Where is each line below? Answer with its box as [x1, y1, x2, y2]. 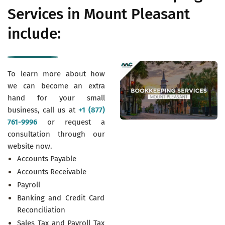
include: [8, 24, 61, 43]
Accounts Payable [17, 154, 76, 163]
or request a [37, 117, 105, 127]
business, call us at [8, 105, 78, 115]
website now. [8, 141, 52, 151]
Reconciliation [17, 205, 65, 214]
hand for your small [8, 93, 105, 102]
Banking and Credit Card [17, 193, 104, 202]
